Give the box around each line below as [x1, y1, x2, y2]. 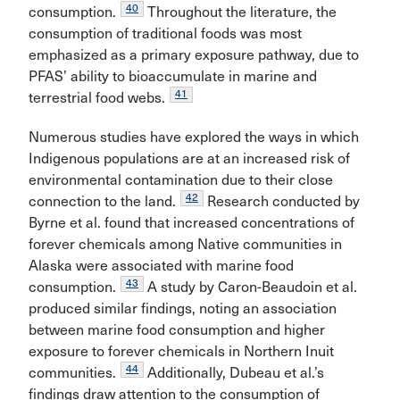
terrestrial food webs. [29, 88, 165, 106]
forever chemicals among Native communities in [29, 235, 342, 253]
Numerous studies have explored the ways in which [29, 128, 359, 146]
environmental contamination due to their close [29, 171, 333, 188]
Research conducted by [204, 192, 360, 210]
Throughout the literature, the [144, 3, 337, 21]
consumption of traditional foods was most [29, 24, 302, 42]
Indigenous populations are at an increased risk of [29, 149, 350, 167]
